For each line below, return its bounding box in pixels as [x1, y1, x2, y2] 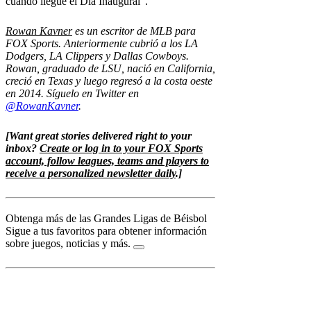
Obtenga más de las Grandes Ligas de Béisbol [6, 212, 207, 224]
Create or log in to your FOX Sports [40, 142, 203, 154]
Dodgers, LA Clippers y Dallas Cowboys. [6, 49, 189, 62]
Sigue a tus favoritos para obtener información [6, 224, 207, 237]
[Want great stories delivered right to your [6, 129, 192, 142]
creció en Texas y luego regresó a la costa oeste [6, 74, 212, 87]
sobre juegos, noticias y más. [6, 237, 131, 249]
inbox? [6, 142, 40, 154]
